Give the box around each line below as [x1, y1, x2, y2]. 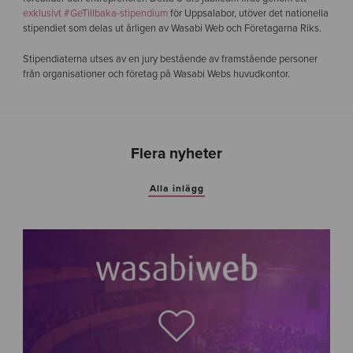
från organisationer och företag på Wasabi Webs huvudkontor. [22, 67, 290, 80]
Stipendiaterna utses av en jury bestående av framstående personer [22, 52, 318, 65]
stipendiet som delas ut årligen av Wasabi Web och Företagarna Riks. [22, 22, 321, 35]
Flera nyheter [131, 144, 222, 163]
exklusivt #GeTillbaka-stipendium [22, 7, 168, 20]
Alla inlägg [149, 182, 204, 194]
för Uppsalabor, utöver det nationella [167, 7, 329, 20]
